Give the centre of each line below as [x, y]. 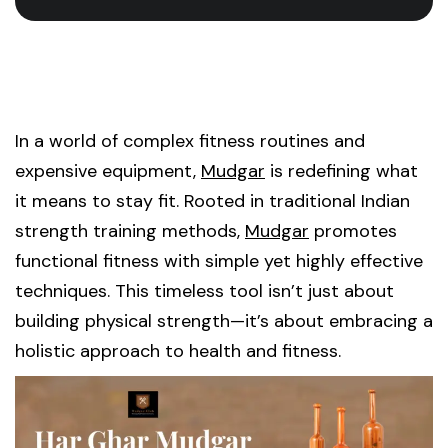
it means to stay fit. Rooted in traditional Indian [212, 201]
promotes [353, 231]
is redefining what [341, 171]
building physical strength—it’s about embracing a [224, 321]
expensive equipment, [108, 171]
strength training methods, [130, 231]
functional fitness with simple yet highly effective [219, 261]
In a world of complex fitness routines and [190, 141]
